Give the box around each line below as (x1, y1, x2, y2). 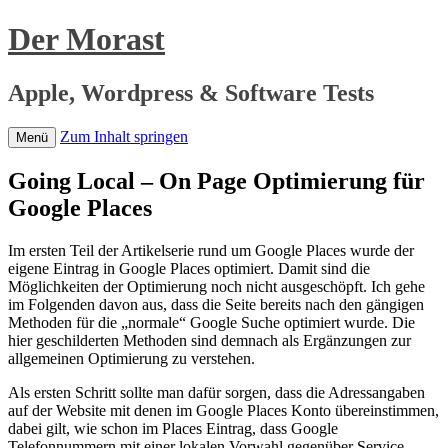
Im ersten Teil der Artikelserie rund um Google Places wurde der (8, 241, 414, 259)
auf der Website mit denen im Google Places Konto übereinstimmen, (8, 401, 439, 419)
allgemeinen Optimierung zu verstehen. (8, 349, 255, 367)
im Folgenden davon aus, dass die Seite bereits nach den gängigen (8, 295, 424, 313)
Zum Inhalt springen (60, 127, 188, 145)
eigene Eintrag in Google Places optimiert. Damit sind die (8, 259, 370, 277)
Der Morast (8, 21, 165, 58)
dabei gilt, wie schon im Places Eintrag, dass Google (8, 419, 338, 437)
